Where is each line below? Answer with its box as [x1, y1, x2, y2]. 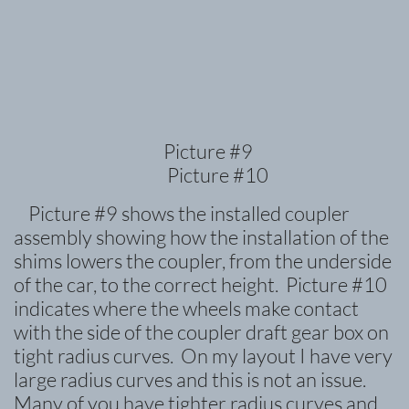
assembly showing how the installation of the [14, 225, 389, 249]
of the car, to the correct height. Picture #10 [14, 272, 387, 297]
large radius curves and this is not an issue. [14, 367, 370, 392]
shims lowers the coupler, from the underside [14, 248, 392, 273]
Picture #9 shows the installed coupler [14, 201, 350, 225]
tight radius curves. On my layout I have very [14, 343, 393, 368]
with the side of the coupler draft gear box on [14, 320, 389, 344]
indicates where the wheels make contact [14, 296, 359, 320]
